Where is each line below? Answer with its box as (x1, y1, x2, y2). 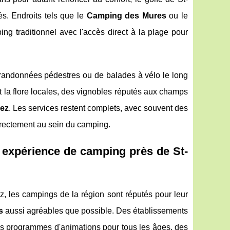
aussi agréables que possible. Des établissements (3, 206, 188, 216)
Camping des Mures (86, 11, 166, 21)
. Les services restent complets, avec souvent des (8, 104, 188, 113)
